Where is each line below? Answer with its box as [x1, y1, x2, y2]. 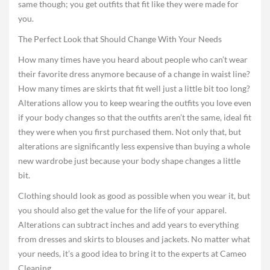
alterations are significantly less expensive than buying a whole [18, 141, 250, 151]
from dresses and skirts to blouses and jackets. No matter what [18, 234, 250, 244]
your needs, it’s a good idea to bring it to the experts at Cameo [18, 248, 246, 259]
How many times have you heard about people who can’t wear [18, 54, 248, 64]
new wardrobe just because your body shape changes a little [18, 155, 240, 166]
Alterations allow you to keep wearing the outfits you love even [18, 98, 251, 108]
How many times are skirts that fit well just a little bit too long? [18, 83, 250, 93]
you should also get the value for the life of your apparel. [18, 205, 227, 215]
